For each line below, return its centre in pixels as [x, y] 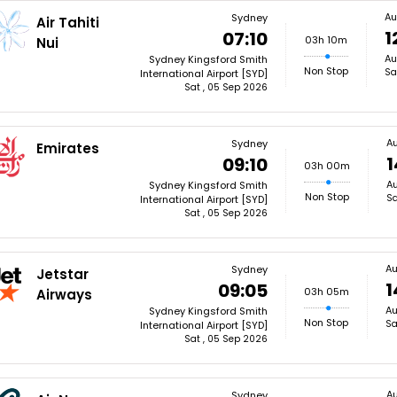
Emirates [68, 148]
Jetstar [63, 274]
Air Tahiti [68, 23]
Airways [65, 295]
